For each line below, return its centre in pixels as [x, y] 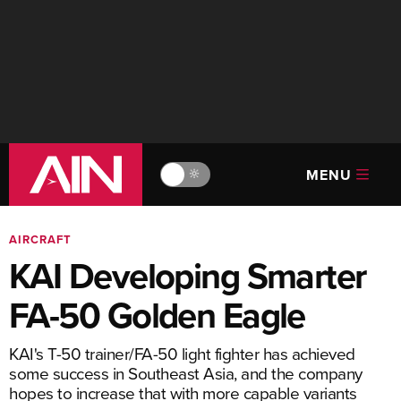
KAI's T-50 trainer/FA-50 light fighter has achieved [182, 353]
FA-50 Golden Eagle [157, 315]
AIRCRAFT [40, 239]
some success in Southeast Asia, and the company [186, 373]
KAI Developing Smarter [188, 276]
